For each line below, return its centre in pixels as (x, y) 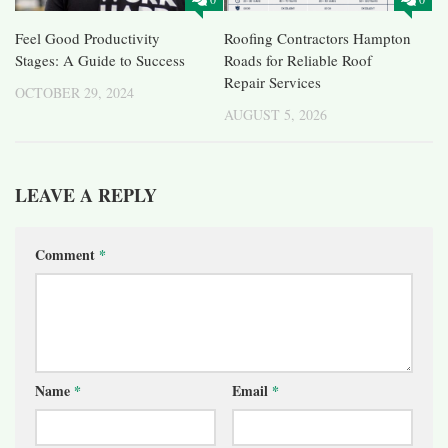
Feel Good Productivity (87, 38)
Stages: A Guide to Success (100, 60)
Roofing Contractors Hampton (317, 38)
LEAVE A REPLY (86, 195)
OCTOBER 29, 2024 (74, 93)
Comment (67, 255)
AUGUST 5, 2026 (275, 115)
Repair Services (272, 82)
